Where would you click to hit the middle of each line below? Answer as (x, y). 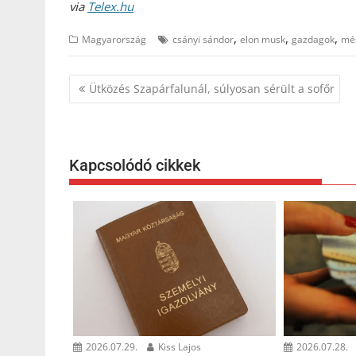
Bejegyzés (112, 84)
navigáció (110, 104)
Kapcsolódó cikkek (135, 166)
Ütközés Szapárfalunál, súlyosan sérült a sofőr (212, 88)
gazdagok (313, 40)
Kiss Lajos (178, 346)
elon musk (263, 40)
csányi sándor (203, 40)
